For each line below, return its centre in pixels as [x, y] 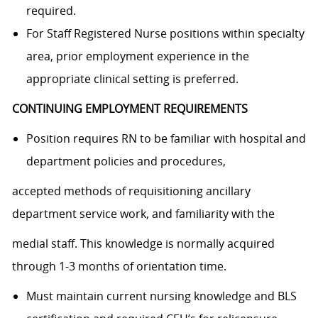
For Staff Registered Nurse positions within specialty [165, 34]
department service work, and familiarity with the [144, 214]
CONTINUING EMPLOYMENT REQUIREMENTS [130, 109]
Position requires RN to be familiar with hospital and [166, 139]
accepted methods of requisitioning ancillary [131, 191]
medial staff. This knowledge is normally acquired [143, 244]
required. [51, 11]
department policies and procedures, [127, 161]
